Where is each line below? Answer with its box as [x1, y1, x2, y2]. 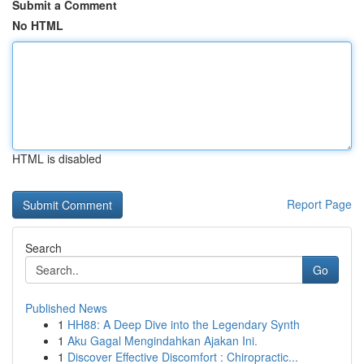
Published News [25, 300, 107, 316]
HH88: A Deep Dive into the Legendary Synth [67, 316, 300, 332]
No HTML [12, 17, 63, 33]
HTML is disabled [12, 150, 102, 167]
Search [25, 240, 62, 256]
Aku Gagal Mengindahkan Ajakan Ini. [67, 332, 258, 349]
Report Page [287, 196, 352, 212]
